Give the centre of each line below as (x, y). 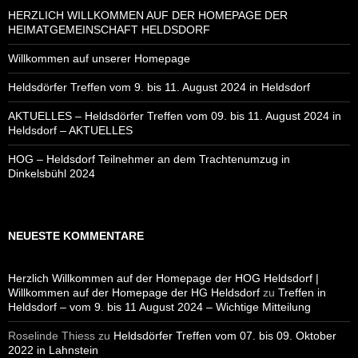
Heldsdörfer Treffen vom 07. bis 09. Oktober (225, 336)
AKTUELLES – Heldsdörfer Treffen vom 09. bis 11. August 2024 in (175, 116)
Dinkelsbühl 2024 (52, 174)
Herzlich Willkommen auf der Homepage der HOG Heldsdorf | (163, 278)
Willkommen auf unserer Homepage (99, 59)
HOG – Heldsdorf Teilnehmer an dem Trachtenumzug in (149, 159)
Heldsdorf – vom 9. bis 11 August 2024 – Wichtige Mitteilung (159, 307)
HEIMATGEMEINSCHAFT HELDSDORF (109, 30)
